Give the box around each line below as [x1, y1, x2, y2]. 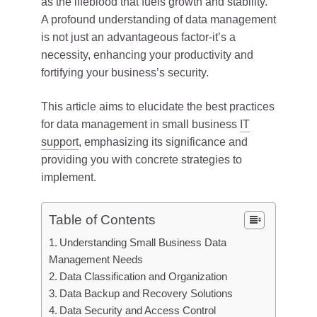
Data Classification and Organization [59, 270, 228, 282]
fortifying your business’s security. [41, 67, 209, 79]
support [41, 136, 79, 148]
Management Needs [49, 253, 143, 265]
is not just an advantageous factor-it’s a [41, 31, 236, 43]
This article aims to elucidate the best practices [41, 100, 275, 113]
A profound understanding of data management [41, 13, 276, 25]
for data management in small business [41, 118, 240, 130]
